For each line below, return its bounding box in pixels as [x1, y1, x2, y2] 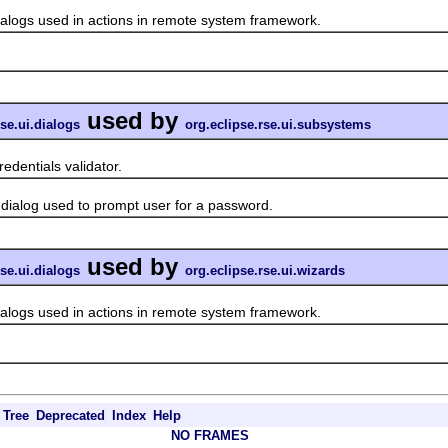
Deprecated [36, 407, 105, 423]
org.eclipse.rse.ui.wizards [185, 262, 345, 278]
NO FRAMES [171, 427, 249, 443]
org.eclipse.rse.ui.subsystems [185, 116, 371, 132]
